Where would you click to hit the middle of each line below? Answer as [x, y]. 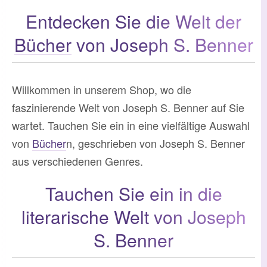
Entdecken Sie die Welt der [133, 21]
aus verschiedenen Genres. [77, 161]
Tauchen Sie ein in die [133, 193]
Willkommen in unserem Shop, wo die [102, 89]
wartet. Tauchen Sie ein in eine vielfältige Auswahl [131, 125]
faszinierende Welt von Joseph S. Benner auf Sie [128, 107]
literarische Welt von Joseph [133, 216]
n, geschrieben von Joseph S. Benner [156, 143]
